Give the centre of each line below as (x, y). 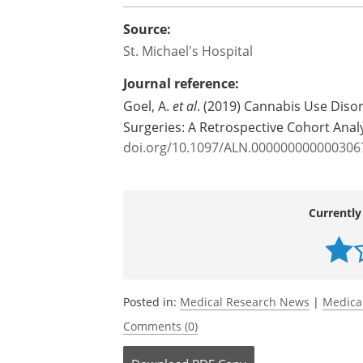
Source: (147, 29)
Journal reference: (181, 83)
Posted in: (152, 302)
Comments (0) (160, 326)
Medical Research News (245, 302)
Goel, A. (148, 106)
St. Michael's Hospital (188, 51)
